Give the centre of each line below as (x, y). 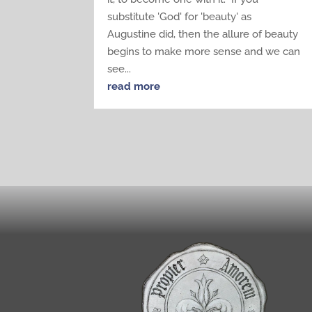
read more (134, 86)
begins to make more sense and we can (204, 51)
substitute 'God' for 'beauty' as (180, 16)
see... (119, 69)
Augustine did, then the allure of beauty (203, 34)
